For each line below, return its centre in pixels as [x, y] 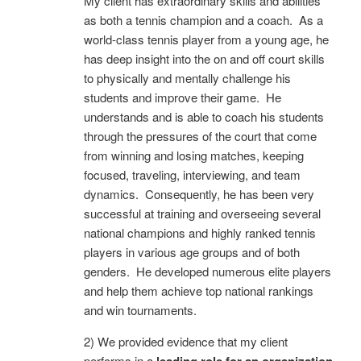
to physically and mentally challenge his [187, 77]
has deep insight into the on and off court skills [204, 58]
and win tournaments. [140, 309]
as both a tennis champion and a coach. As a [203, 19]
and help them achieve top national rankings [199, 290]
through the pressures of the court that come [200, 135]
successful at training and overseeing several [202, 213]
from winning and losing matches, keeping [194, 155]
